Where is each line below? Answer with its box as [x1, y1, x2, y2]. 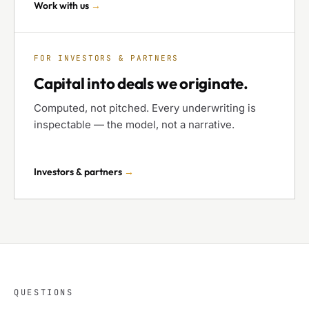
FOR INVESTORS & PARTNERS [34, 53, 179, 63]
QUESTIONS [14, 287, 74, 298]
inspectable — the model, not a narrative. [34, 118, 235, 131]
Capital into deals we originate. [34, 74, 248, 93]
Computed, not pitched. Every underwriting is [34, 101, 256, 114]
